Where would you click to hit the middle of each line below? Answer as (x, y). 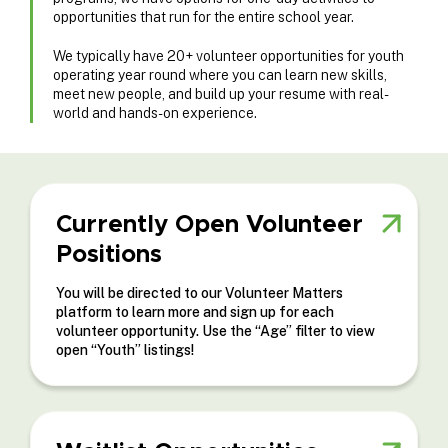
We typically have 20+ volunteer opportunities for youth (228, 55)
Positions (109, 253)
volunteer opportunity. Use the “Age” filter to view (215, 330)
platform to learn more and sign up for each (195, 311)
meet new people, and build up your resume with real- (221, 93)
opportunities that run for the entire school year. (203, 16)
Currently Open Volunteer (209, 223)
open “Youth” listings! (125, 349)
